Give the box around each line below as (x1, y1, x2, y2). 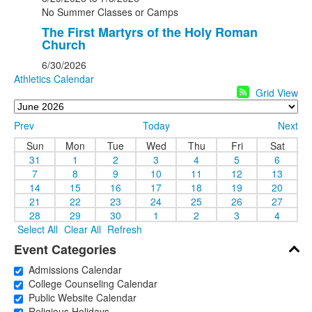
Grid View (256, 86, 298, 100)
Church (42, 36, 86, 54)
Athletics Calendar (14, 72, 94, 86)
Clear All (64, 222, 101, 236)
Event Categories (14, 240, 116, 258)
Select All (17, 222, 58, 236)
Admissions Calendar (23, 263, 122, 276)
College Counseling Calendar (23, 276, 157, 290)
